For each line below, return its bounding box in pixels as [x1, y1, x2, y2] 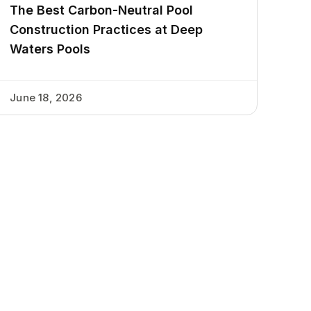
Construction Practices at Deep [10, 22, 203, 37]
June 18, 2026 [10, 91, 82, 105]
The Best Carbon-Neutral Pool [10, 3, 194, 18]
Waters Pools [10, 42, 91, 57]
